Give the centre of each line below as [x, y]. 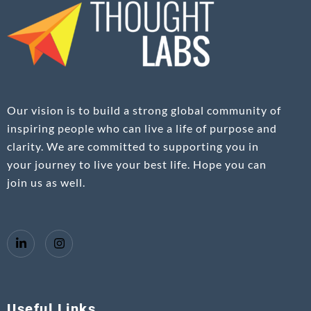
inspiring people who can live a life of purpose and [142, 128]
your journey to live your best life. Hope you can [137, 164]
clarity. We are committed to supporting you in [133, 146]
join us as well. [46, 182]
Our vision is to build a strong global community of [144, 110]
